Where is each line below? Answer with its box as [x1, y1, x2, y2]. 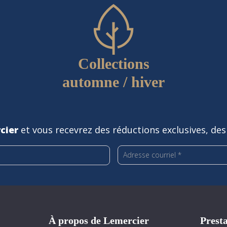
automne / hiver [62, 73, 165, 90]
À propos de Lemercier [48, 215, 149, 226]
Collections [78, 55, 149, 72]
